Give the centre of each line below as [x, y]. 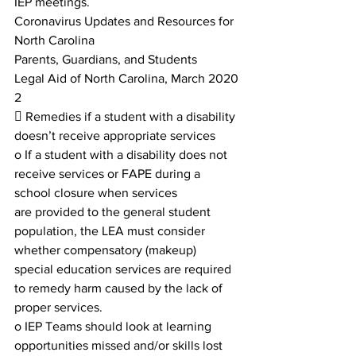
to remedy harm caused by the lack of [120, 288]
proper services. [58, 307]
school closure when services [96, 193]
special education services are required [124, 269]
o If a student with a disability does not [122, 155]
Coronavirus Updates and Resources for [126, 21]
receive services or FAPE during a [109, 174]
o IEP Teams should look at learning [114, 326]
